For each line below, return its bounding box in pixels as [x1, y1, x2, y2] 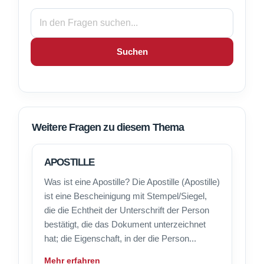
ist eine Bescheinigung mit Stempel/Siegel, [44, 191, 207, 202]
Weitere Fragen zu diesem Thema [32, 121, 184, 134]
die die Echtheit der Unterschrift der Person [44, 205, 209, 216]
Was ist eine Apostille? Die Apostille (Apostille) [44, 177, 220, 187]
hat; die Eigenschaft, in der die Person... [44, 233, 196, 244]
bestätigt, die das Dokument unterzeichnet [44, 219, 206, 230]
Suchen [116, 47, 148, 57]
